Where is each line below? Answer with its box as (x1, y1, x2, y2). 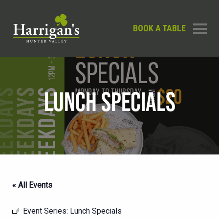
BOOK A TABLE (133, 23, 186, 33)
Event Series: (23, 206, 70, 216)
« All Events (12, 180, 52, 190)
